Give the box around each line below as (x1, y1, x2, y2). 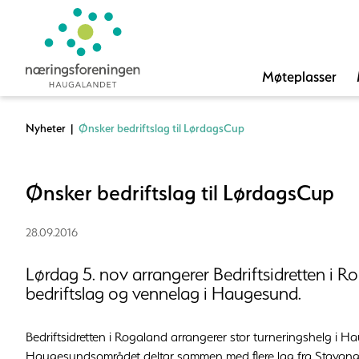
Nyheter (26, 121, 66, 135)
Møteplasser (261, 67, 337, 86)
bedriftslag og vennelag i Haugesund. (26, 282, 301, 305)
